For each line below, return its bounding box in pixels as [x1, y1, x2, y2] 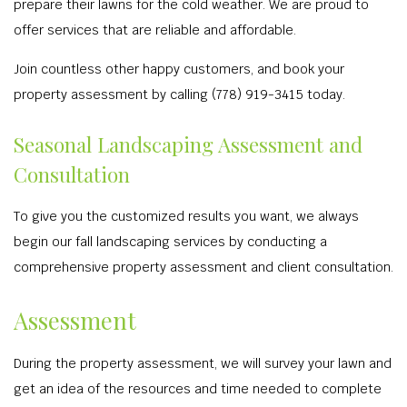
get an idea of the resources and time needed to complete [14, 381, 382, 397]
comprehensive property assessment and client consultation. [14, 259, 393, 275]
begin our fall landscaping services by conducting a [14, 233, 327, 250]
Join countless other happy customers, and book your [14, 61, 344, 77]
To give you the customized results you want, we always [14, 208, 359, 224]
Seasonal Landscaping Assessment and [14, 131, 362, 158]
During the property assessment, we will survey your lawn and [14, 355, 392, 372]
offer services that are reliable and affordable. [14, 22, 296, 38]
